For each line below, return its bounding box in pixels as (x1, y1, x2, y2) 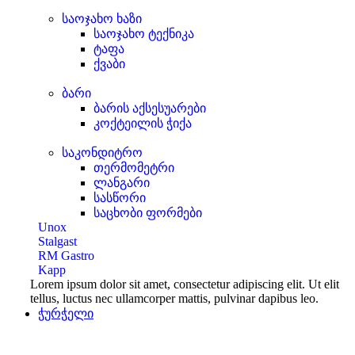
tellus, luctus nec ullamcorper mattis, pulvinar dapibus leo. (30, 292, 319, 305)
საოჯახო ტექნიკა (94, 27, 194, 40)
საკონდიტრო (62, 146, 143, 159)
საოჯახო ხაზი (62, 12, 142, 25)
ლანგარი (94, 176, 150, 189)
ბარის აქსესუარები (94, 101, 206, 115)
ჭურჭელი (38, 307, 94, 320)
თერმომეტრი (94, 161, 174, 174)
